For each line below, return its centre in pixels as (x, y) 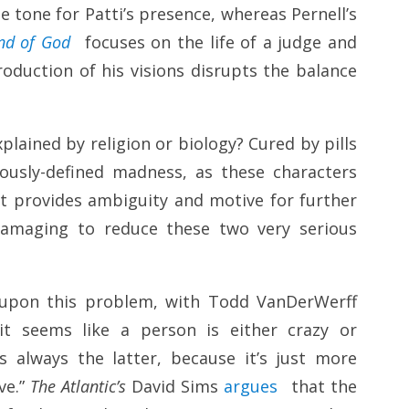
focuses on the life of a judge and (218, 42)
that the (321, 387)
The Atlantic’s (78, 387)
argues (251, 387)
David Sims (175, 387)
